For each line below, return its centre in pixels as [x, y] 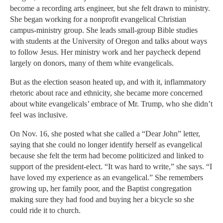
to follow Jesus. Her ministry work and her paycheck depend [105, 52]
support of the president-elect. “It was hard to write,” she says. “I [111, 167]
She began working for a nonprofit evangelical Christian [98, 19]
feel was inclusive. [39, 115]
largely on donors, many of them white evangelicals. [92, 63]
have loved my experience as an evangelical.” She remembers [107, 178]
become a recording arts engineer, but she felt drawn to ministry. [110, 8]
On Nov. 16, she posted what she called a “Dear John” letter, [105, 134]
